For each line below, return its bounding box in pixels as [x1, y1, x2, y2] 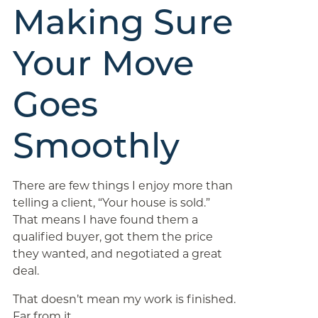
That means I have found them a [12, 213, 198, 226]
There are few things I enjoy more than [12, 179, 233, 192]
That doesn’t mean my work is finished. [12, 292, 236, 306]
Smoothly [12, 125, 180, 166]
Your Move [12, 43, 194, 84]
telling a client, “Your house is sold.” [12, 196, 210, 209]
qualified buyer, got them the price [12, 230, 213, 243]
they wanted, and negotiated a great [12, 247, 222, 261]
